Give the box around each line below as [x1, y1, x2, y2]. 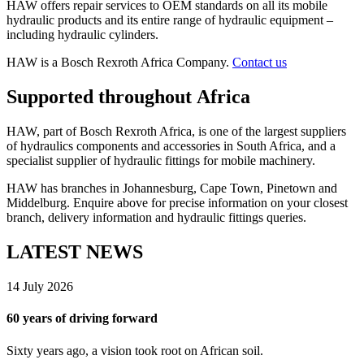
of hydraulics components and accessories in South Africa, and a [6, 139, 336, 154]
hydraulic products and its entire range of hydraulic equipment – [6, 13, 333, 28]
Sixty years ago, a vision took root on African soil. [6, 343, 263, 357]
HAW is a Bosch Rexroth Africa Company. [6, 55, 232, 70]
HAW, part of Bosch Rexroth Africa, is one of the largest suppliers [6, 124, 346, 139]
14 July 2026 [6, 279, 73, 294]
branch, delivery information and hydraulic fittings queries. [6, 210, 306, 225]
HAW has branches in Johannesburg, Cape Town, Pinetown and [6, 181, 337, 196]
